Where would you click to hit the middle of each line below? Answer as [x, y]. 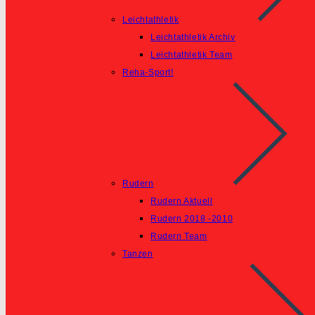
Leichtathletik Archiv [193, 37]
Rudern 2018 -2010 [192, 219]
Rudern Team [179, 236]
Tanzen [138, 254]
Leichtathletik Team [192, 55]
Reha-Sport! [148, 72]
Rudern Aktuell [182, 201]
